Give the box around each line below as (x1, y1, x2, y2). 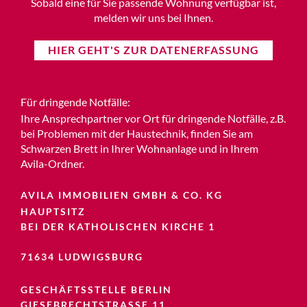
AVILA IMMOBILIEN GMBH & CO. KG (21, 189, 223, 201)
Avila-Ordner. (21, 157, 84, 171)
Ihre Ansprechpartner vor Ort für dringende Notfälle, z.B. (21, 112, 286, 125)
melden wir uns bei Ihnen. (94, 10, 213, 24)
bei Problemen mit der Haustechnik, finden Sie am (21, 127, 253, 140)
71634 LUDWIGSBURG (21, 251, 143, 263)
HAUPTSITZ (21, 206, 86, 218)
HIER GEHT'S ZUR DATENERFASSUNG (48, 42, 259, 56)
